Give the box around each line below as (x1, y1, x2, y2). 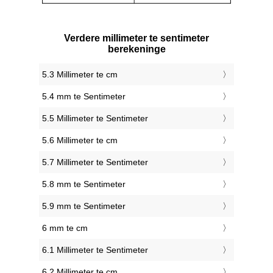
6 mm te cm (42, 223, 88, 233)
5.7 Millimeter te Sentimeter (42, 157, 148, 168)
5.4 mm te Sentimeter (42, 91, 126, 102)
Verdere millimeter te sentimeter (64, 33, 209, 44)
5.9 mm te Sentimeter (42, 201, 126, 211)
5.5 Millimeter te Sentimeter (42, 113, 148, 124)
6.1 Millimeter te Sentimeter (42, 245, 148, 255)
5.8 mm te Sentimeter (42, 179, 126, 190)
